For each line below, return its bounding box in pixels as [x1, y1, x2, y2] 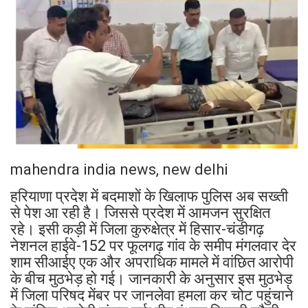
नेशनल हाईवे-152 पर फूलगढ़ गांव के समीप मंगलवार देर [10, 237, 296, 255]
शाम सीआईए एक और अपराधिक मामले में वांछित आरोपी [10, 254, 294, 272]
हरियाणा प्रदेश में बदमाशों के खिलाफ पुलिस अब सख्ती [10, 188, 288, 206]
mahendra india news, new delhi [10, 161, 228, 179]
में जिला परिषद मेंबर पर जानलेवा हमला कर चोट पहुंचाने [10, 287, 294, 305]
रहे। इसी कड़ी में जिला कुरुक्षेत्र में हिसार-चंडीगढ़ [10, 221, 264, 239]
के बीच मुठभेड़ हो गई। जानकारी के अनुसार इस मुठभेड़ [10, 270, 292, 288]
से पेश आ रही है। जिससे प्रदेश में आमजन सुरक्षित [10, 204, 270, 222]
